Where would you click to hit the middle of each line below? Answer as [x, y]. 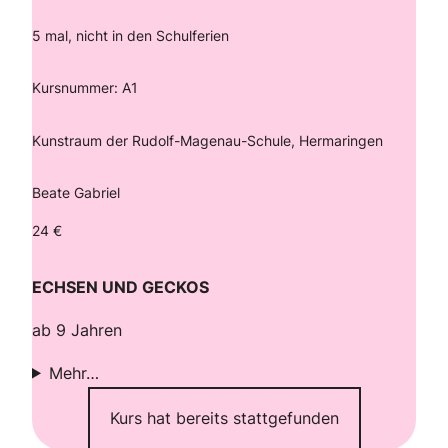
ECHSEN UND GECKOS [120, 286]
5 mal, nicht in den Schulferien [130, 35]
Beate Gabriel [76, 193]
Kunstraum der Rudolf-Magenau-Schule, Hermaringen [207, 140]
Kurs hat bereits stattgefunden [224, 417]
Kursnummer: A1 [85, 88]
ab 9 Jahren [77, 329]
